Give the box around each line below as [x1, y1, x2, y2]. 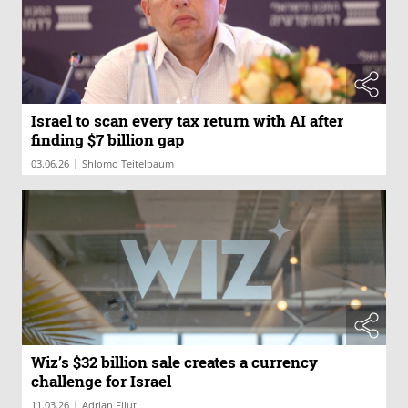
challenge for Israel [31, 370, 171, 392]
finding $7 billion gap [31, 129, 184, 151]
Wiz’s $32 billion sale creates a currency [31, 351, 318, 372]
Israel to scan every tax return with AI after [31, 110, 343, 132]
